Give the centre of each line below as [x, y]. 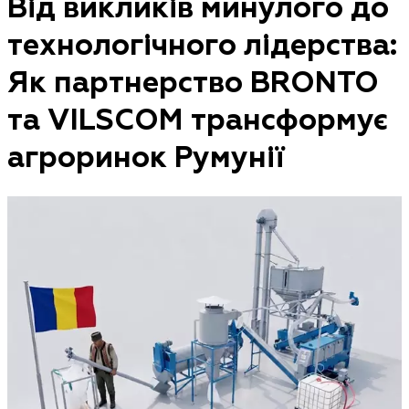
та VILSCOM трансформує [198, 121]
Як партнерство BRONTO [193, 83]
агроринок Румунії [146, 158]
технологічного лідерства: [202, 46]
